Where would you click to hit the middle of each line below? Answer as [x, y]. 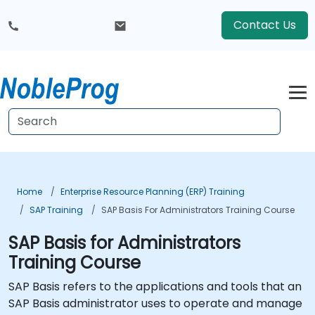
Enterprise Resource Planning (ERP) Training [153, 192]
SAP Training [56, 210]
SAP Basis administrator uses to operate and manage [155, 303]
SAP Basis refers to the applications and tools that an [155, 287]
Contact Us [265, 25]
